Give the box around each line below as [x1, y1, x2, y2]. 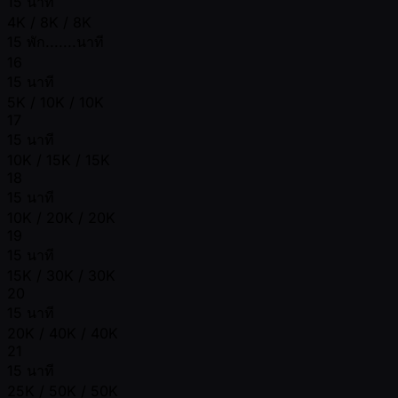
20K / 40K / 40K [7, 323, 118, 342]
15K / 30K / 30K [7, 266, 115, 284]
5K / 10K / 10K [7, 92, 104, 111]
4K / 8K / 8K [7, 12, 92, 31]
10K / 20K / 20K [7, 208, 115, 227]
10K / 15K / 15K [7, 150, 110, 169]
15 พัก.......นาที [7, 32, 104, 51]
